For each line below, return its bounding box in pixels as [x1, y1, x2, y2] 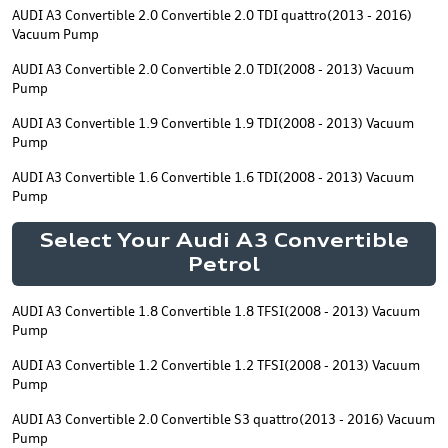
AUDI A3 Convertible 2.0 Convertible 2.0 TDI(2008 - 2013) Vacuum [12, 61, 414, 77]
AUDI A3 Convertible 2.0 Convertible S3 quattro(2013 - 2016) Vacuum [12, 411, 435, 427]
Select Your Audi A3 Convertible [39, 233, 409, 251]
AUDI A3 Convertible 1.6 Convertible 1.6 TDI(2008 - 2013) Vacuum [12, 169, 414, 185]
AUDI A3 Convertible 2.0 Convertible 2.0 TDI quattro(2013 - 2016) [12, 7, 412, 23]
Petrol [188, 257, 260, 275]
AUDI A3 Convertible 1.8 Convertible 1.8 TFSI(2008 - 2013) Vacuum [12, 303, 420, 319]
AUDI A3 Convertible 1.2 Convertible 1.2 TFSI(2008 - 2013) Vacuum [12, 357, 420, 373]
